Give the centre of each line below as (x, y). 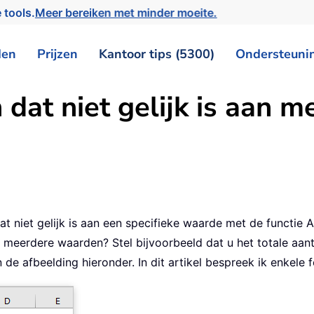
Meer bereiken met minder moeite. (129, 12)
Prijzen (57, 54)
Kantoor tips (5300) (157, 54)
